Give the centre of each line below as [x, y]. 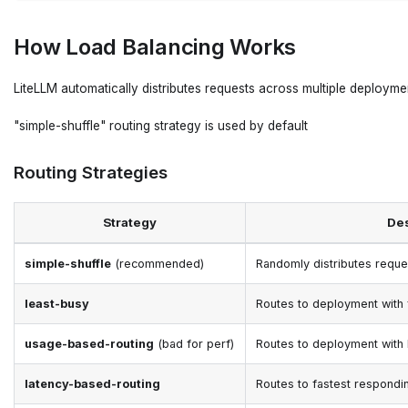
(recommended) [158, 263]
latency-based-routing [93, 383]
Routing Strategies [91, 172]
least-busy [57, 303]
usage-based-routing [90, 343]
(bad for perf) [194, 343]
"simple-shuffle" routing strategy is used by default [161, 125]
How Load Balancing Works [155, 47]
